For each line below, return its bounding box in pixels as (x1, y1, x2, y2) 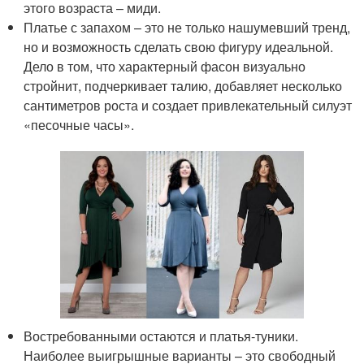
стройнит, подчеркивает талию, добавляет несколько (24, 76, 343, 95)
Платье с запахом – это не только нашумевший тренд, (24, 17, 351, 37)
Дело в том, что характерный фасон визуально (24, 56, 306, 76)
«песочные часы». (24, 115, 135, 134)
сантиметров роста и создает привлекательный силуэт (24, 95, 353, 115)
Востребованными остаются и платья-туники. (24, 326, 299, 345)
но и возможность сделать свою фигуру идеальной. (24, 37, 334, 56)
